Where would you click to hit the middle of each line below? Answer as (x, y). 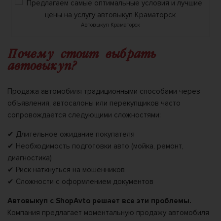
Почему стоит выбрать (82, 55)
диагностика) (30, 158)
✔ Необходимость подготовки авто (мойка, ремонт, (95, 146)
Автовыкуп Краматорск (110, 25)
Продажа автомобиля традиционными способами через (104, 91)
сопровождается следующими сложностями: (84, 115)
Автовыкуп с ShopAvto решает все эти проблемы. (99, 201)
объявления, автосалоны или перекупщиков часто (94, 103)
